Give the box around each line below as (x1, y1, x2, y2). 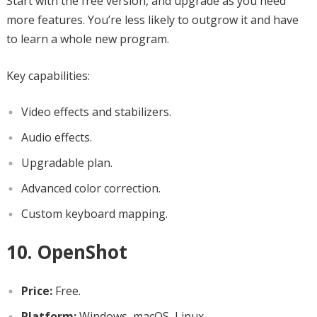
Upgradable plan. (21, 154, 113, 171)
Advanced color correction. (21, 180, 161, 196)
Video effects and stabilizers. (21, 103, 171, 120)
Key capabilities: (6, 67, 90, 83)
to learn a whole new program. (6, 30, 169, 47)
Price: (21, 282, 52, 299)
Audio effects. (21, 129, 92, 145)
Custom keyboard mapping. (21, 205, 168, 221)
